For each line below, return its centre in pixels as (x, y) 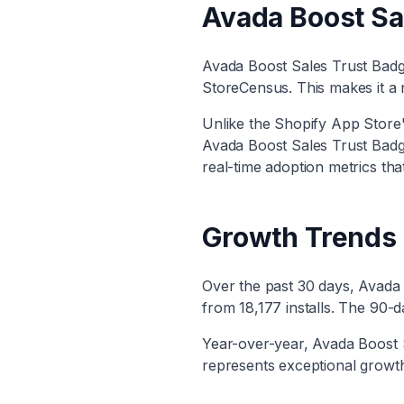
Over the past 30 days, (280, 286)
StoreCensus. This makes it (295, 87)
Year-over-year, (257, 344)
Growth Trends (299, 237)
